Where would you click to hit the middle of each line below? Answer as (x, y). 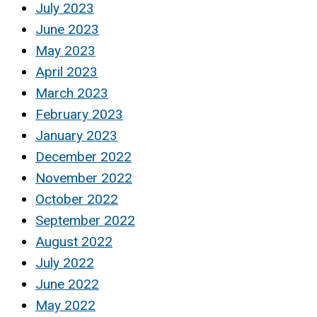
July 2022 (65, 263)
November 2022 (84, 178)
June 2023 (67, 30)
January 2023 (76, 136)
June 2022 (67, 284)
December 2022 (83, 157)
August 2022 (74, 242)
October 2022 (77, 200)
